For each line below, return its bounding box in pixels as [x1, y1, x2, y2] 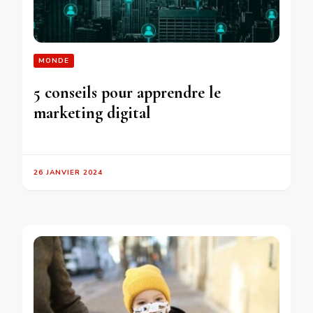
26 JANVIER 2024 [34, 167, 103, 177]
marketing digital [34, 102, 151, 123]
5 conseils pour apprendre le [34, 82, 221, 103]
